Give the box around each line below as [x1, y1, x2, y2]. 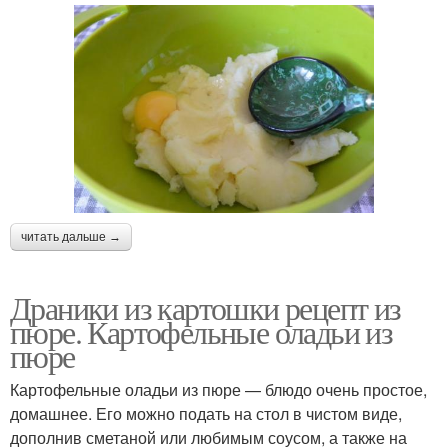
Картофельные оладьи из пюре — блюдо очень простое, [10, 377, 427, 401]
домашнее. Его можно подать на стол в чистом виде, [10, 401, 402, 425]
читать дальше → [21, 229, 121, 244]
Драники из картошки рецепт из [10, 285, 401, 329]
